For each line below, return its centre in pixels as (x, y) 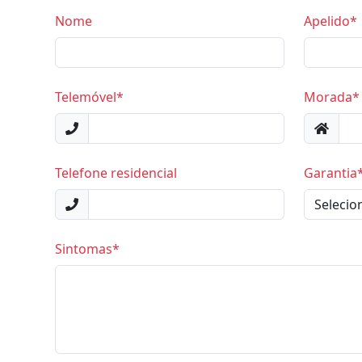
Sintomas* (87, 249)
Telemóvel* (89, 97)
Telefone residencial (116, 173)
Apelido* (330, 21)
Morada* (332, 97)
